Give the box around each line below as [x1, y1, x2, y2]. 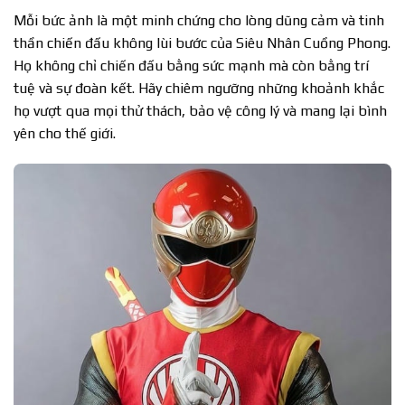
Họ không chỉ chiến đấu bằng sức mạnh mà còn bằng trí [14, 57, 369, 75]
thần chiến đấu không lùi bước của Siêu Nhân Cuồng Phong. [14, 34, 391, 52]
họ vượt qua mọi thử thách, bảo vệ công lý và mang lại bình [14, 102, 387, 120]
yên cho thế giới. [14, 125, 116, 143]
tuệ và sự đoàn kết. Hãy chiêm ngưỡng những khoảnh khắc [14, 80, 384, 98]
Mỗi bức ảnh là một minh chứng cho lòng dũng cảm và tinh [14, 12, 384, 30]
